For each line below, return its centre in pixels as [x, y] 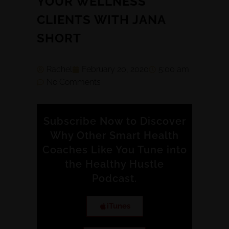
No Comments [74, 82]
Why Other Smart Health [114, 136]
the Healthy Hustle [114, 164]
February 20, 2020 [115, 70]
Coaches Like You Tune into [114, 150]
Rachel [59, 70]
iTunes [118, 206]
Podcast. [114, 179]
